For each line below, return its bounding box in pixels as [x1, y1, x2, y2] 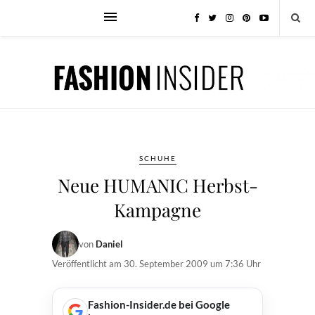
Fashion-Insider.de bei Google [88, 298, 230, 311]
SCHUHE [139, 154, 176, 162]
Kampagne [114, 198, 201, 222]
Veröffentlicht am [52, 258, 124, 269]
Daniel [96, 238, 123, 250]
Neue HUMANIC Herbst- [57, 173, 258, 198]
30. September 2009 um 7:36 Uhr [124, 258, 261, 269]
